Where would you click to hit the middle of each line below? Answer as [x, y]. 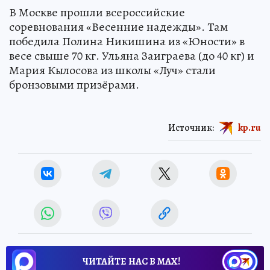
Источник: [191, 127]
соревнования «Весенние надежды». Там [118, 27]
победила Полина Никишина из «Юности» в [127, 42]
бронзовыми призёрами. [74, 85]
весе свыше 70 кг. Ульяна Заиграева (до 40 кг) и [132, 56]
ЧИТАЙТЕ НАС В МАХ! [131, 262]
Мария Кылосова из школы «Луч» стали [112, 71]
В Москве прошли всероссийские [97, 13]
